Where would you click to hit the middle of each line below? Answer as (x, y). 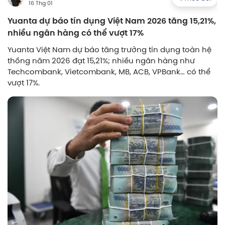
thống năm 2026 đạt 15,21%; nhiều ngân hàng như (101, 60)
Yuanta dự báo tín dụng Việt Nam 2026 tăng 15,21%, (112, 21)
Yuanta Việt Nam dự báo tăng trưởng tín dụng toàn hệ (109, 49)
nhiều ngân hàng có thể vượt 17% (76, 33)
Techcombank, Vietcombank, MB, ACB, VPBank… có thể (109, 71)
